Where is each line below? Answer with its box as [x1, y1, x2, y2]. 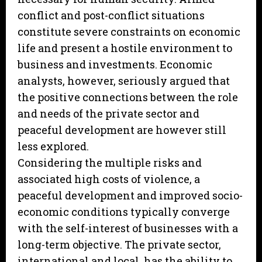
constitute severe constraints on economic [18, 25, 240, 39]
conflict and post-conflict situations [18, 8, 205, 23]
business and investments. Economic [18, 57, 212, 72]
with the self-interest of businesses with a [18, 221, 238, 236]
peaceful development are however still [18, 123, 226, 137]
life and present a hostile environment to [18, 41, 232, 56]
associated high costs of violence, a [18, 172, 200, 187]
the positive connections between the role [18, 90, 238, 105]
